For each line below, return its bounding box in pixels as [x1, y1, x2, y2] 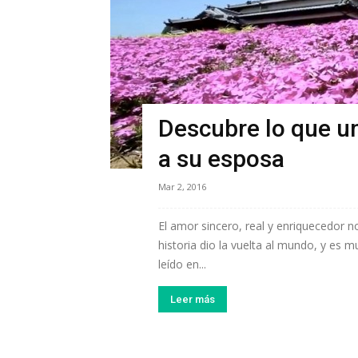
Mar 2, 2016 [158, 181, 206, 193]
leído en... [158, 257, 206, 272]
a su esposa [158, 145, 284, 173]
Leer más [170, 293, 215, 305]
